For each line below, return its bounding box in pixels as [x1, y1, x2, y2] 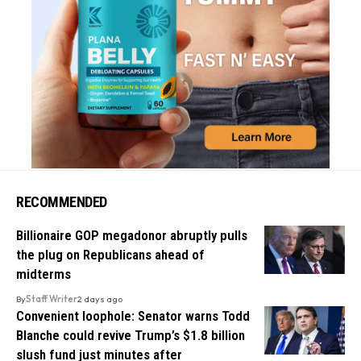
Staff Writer [26, 293, 77, 305]
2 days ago [77, 293, 122, 305]
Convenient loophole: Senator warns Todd [16, 307, 250, 324]
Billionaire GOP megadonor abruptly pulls [16, 226, 247, 243]
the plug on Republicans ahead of [16, 246, 205, 263]
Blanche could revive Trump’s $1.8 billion [16, 326, 245, 343]
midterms [16, 265, 71, 282]
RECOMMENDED [16, 193, 107, 210]
